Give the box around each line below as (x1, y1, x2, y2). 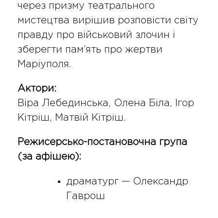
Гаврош (66, 192, 105, 201)
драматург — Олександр (66, 177, 188, 186)
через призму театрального (17, 1, 155, 11)
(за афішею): (17, 152, 81, 162)
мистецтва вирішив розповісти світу (17, 16, 199, 25)
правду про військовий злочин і (17, 31, 175, 40)
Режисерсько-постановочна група (17, 138, 187, 147)
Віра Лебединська (17, 99, 109, 108)
